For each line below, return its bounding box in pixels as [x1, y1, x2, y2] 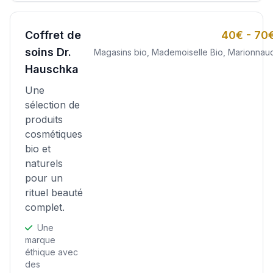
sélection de [25, 99, 80, 111]
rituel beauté [25, 186, 83, 199]
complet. [25, 201, 65, 213]
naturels [25, 157, 63, 169]
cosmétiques [25, 128, 82, 140]
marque [25, 235, 55, 245]
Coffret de [25, 29, 81, 41]
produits [25, 113, 63, 126]
